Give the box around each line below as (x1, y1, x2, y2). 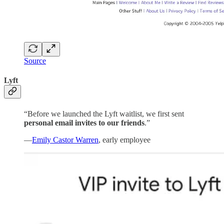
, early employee (98, 135, 150, 144)
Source (24, 56, 46, 65)
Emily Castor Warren (32, 135, 98, 144)
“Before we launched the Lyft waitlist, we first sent (24, 109, 184, 118)
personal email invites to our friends (24, 118, 144, 127)
